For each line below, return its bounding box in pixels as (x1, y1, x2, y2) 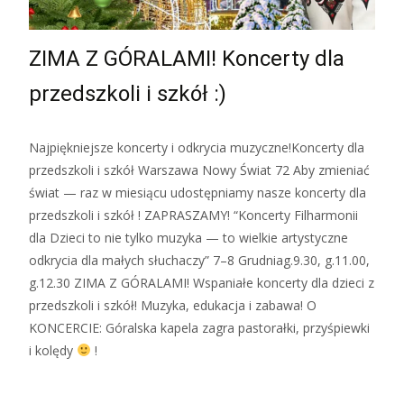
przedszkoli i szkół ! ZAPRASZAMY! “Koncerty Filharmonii (29, 206, 358, 224)
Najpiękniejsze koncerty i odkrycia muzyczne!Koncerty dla (29, 138, 364, 156)
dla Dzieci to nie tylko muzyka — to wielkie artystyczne (29, 228, 348, 246)
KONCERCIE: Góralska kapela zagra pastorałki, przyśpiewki (29, 318, 370, 336)
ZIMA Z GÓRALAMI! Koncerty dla (29, 45, 344, 71)
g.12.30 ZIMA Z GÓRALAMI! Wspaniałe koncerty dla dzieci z (29, 273, 374, 291)
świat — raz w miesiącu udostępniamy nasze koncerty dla (29, 183, 366, 201)
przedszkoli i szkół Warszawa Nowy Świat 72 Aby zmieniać (29, 161, 370, 179)
